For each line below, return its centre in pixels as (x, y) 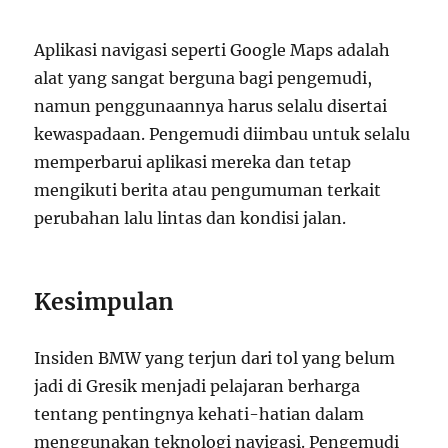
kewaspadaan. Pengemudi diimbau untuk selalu (222, 134)
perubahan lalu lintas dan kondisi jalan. (190, 218)
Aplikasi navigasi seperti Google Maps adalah (212, 50)
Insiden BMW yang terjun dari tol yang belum (215, 358)
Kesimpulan (104, 302)
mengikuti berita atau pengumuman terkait (208, 190)
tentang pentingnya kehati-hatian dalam (199, 414)
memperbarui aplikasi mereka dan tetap (193, 162)
